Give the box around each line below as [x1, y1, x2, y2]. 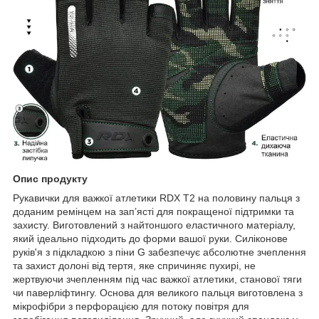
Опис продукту [13, 172, 88, 184]
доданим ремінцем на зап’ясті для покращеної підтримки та [13, 205, 294, 217]
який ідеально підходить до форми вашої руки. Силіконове [13, 232, 288, 244]
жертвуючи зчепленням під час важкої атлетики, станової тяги [13, 273, 302, 285]
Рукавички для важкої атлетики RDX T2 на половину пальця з [13, 192, 300, 204]
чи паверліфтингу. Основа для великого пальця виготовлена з [13, 286, 303, 298]
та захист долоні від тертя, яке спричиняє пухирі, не [13, 259, 256, 271]
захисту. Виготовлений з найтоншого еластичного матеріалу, [13, 219, 296, 231]
